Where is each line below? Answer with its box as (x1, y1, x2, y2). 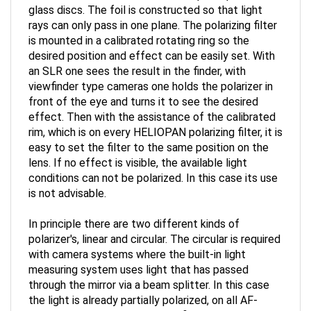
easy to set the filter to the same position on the (28, 130, 269, 143)
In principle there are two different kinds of (28, 206, 239, 219)
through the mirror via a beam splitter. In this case (28, 267, 269, 280)
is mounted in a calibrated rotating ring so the (28, 23, 249, 36)
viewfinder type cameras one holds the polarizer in (28, 69, 273, 82)
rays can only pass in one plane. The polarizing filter (28, 8, 277, 21)
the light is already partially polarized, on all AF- (28, 283, 258, 296)
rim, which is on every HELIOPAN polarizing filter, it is (28, 115, 283, 128)
